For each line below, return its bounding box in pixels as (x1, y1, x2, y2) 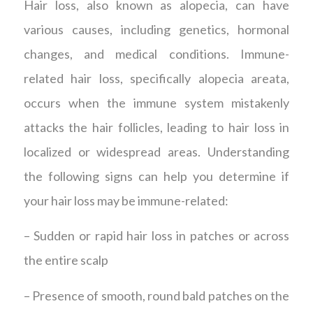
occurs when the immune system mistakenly (23, 94, 290, 110)
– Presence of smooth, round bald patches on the (23, 287, 290, 303)
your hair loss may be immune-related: (23, 192, 228, 208)
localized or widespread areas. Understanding (23, 143, 290, 159)
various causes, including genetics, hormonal (23, 21, 290, 37)
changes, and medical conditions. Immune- (23, 45, 290, 61)
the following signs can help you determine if (23, 168, 290, 184)
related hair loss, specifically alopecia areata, (23, 70, 290, 86)
